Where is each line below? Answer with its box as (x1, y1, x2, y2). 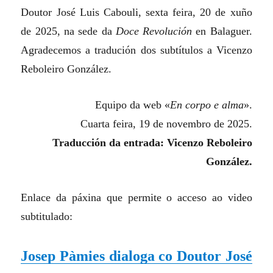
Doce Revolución (115, 25, 193, 38)
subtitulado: (21, 210, 73, 223)
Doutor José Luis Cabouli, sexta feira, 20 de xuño (21, 6, 252, 19)
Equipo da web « (94, 99, 170, 112)
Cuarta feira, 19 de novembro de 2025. (80, 118, 252, 130)
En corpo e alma (169, 99, 244, 112)
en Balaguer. (192, 25, 252, 38)
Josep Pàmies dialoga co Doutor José (21, 248, 252, 264)
